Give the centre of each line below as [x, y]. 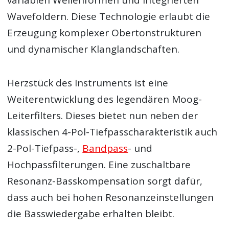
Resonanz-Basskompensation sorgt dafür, [105, 181]
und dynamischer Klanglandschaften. [94, 49]
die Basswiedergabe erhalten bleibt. [91, 214]
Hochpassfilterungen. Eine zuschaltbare [99, 165]
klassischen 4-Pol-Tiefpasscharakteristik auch [112, 132]
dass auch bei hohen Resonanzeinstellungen [111, 198]
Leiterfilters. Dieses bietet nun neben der [103, 116]
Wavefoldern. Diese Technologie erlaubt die [109, 16]
